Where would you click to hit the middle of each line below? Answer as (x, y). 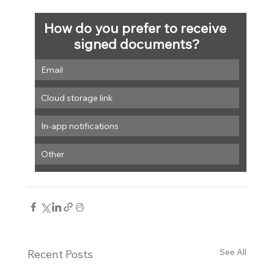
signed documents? (137, 44)
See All (233, 252)
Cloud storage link (76, 98)
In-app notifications (80, 126)
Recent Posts (60, 254)
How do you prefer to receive (137, 28)
